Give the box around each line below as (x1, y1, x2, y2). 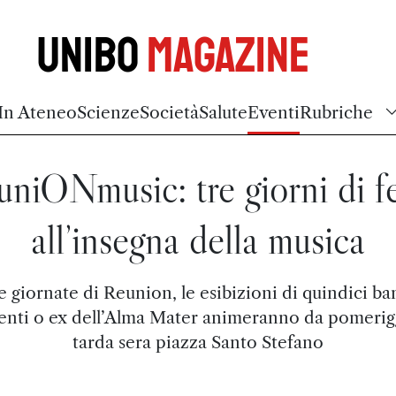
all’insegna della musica (31, 216, 365, 264)
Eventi (247, 102, 300, 123)
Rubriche (300, 102, 373, 123)
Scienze (77, 102, 140, 123)
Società (140, 102, 199, 123)
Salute (199, 102, 247, 123)
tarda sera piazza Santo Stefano (72, 331, 324, 353)
